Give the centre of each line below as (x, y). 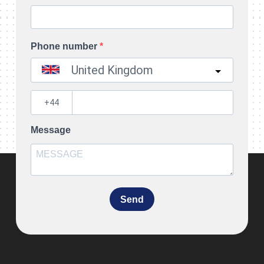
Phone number (65, 46)
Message (51, 130)
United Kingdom (112, 70)
